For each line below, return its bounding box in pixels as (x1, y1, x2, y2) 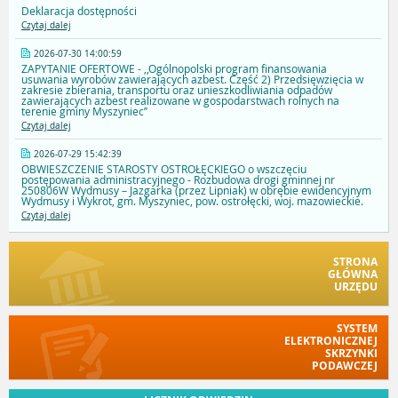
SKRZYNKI (325, 345, 378, 361)
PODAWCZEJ (312, 357, 378, 373)
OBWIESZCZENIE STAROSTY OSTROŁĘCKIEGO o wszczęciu (21, 162, 306, 177)
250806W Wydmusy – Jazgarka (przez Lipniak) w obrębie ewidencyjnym (21, 183, 371, 198)
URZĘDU (334, 279, 378, 295)
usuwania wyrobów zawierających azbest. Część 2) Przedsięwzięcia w (21, 72, 363, 87)
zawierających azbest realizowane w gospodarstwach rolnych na (21, 93, 339, 108)
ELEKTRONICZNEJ (284, 332, 378, 348)
